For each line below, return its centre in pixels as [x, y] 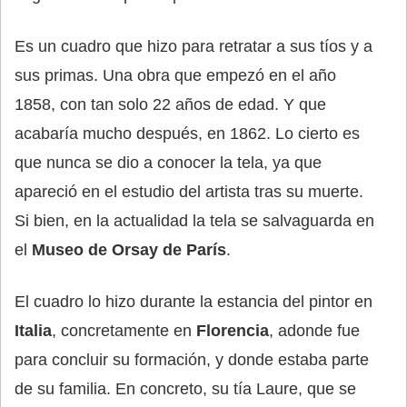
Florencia [233, 331]
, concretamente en [124, 331]
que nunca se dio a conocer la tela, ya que [168, 163]
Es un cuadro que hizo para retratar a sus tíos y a [194, 47]
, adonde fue [314, 331]
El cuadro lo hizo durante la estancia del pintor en [194, 302]
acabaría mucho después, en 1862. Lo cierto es [187, 134]
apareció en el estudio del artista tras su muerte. [189, 192]
